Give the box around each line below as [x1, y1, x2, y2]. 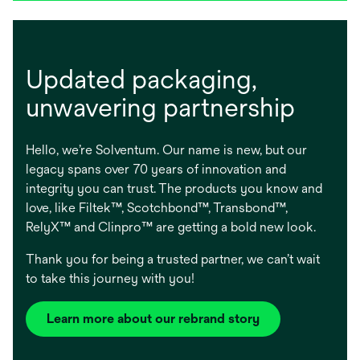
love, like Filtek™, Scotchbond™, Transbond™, [26, 200, 288, 216]
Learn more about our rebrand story [47, 311, 260, 327]
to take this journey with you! [26, 271, 194, 287]
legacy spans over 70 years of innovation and [26, 162, 286, 178]
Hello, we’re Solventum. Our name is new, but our [26, 142, 307, 158]
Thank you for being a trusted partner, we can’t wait [26, 252, 320, 268]
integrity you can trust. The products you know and [26, 181, 322, 197]
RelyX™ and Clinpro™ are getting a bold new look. [26, 219, 316, 235]
